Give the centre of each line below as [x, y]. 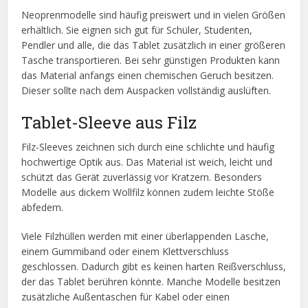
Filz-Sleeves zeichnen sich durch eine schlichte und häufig [148, 147]
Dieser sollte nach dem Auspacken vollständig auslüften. [146, 91]
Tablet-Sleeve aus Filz [109, 122]
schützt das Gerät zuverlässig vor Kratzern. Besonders [142, 177]
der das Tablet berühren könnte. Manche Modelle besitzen [151, 282]
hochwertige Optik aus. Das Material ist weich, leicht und [147, 162]
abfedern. [43, 208]
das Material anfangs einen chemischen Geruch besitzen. [148, 76]
